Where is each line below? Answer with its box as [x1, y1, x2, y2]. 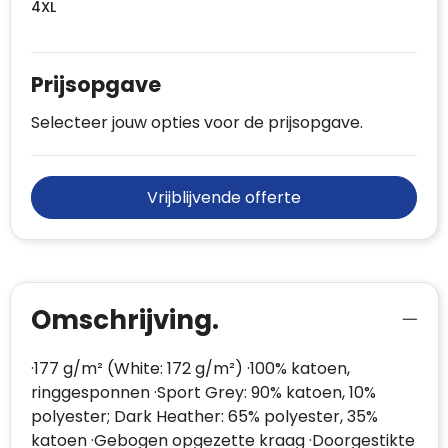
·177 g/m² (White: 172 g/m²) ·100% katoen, [30, 357, 350, 381]
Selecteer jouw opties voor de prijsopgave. [31, 111, 363, 135]
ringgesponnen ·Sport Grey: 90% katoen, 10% [30, 381, 376, 405]
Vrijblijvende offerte [147, 186, 301, 210]
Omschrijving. [30, 302, 219, 339]
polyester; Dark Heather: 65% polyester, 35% [30, 405, 378, 429]
